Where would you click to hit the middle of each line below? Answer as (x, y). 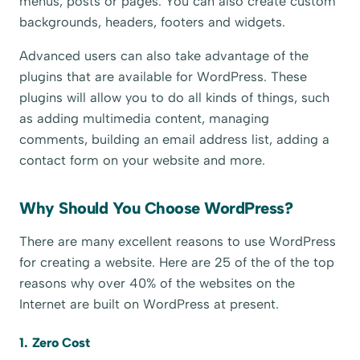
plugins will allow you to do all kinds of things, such (175, 97)
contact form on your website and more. (143, 160)
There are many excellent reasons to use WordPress (178, 241)
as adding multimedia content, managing (145, 118)
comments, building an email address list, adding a (175, 139)
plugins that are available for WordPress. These (164, 76)
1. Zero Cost (55, 343)
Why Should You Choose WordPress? (156, 208)
